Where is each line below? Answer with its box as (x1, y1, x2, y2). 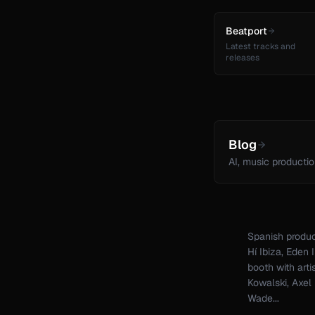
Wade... (247, 292, 279, 305)
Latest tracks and (226, 41, 295, 53)
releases (226, 52, 259, 64)
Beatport (226, 25, 267, 38)
